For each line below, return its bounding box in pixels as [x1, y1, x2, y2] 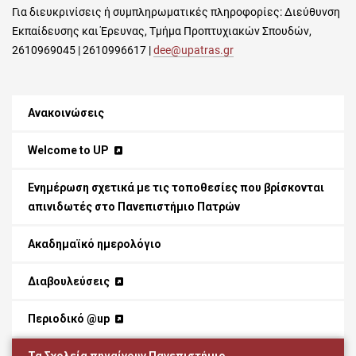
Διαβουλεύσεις [28, 275, 110, 288]
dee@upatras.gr [153, 44, 234, 57]
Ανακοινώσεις [28, 106, 104, 120]
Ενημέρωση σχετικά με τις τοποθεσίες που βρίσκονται [28, 181, 324, 195]
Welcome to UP [28, 144, 109, 157]
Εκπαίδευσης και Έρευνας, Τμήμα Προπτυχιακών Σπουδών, [12, 25, 311, 38]
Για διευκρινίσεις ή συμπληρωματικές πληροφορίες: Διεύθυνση [12, 6, 340, 19]
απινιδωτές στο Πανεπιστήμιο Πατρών [28, 200, 240, 214]
